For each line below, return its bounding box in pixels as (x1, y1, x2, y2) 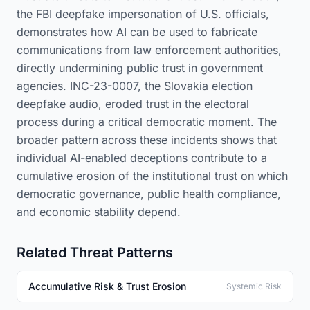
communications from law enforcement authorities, (17, 43, 282, 57)
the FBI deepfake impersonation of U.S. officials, (17, 7, 269, 21)
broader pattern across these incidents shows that (17, 133, 277, 147)
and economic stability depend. (17, 205, 181, 219)
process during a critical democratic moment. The (17, 115, 277, 129)
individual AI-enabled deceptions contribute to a (17, 151, 267, 165)
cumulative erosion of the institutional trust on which (17, 169, 288, 183)
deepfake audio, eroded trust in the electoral (17, 97, 249, 111)
